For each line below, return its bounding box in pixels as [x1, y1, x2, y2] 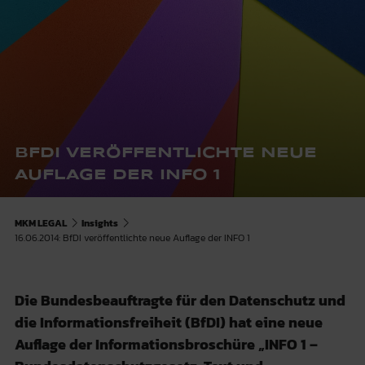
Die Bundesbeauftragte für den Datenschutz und [14, 288, 345, 311]
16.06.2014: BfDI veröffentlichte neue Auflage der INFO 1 [14, 229, 250, 245]
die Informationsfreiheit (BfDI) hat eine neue [14, 310, 323, 333]
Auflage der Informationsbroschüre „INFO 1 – [14, 332, 318, 355]
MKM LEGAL [14, 214, 67, 231]
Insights [81, 214, 118, 231]
